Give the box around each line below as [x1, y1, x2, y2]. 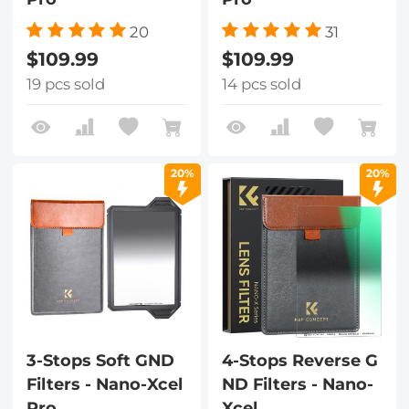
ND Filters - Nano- [221, 374, 373, 394]
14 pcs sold [221, 75, 301, 94]
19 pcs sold [26, 75, 105, 94]
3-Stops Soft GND [26, 351, 174, 371]
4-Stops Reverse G [221, 351, 378, 371]
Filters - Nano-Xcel [26, 374, 183, 394]
